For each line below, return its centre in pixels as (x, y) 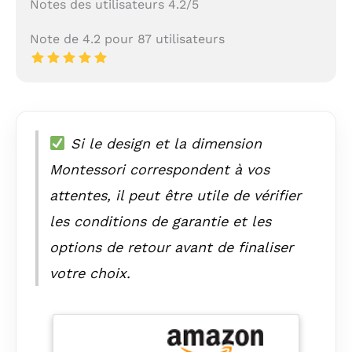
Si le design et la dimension (163, 144)
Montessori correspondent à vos (159, 170)
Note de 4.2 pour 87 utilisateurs (127, 38)
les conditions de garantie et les (160, 222)
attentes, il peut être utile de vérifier (175, 196)
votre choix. (90, 273)
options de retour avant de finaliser (171, 247)
